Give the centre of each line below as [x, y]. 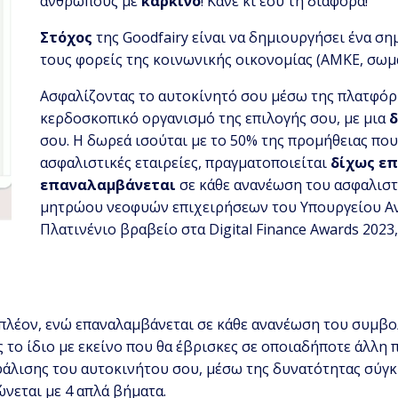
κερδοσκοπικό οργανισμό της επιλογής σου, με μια [215, 119]
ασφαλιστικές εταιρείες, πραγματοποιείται [186, 163]
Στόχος [67, 38]
